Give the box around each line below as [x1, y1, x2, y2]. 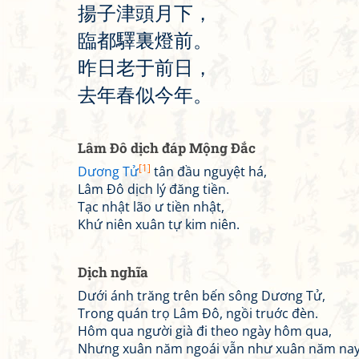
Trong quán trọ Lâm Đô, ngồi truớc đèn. [78, 305, 318, 322]
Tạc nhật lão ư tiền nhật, [78, 198, 224, 216]
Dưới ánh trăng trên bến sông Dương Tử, [78, 287, 325, 305]
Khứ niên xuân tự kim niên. [78, 216, 240, 233]
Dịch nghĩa [78, 263, 148, 281]
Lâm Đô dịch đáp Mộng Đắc [78, 139, 256, 157]
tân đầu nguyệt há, [151, 163, 267, 180]
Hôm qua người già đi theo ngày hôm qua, [78, 322, 332, 340]
